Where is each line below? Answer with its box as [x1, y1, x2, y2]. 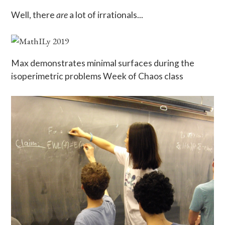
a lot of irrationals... [68, 9, 144, 20]
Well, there [11, 9, 57, 20]
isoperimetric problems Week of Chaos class [11, 70, 184, 81]
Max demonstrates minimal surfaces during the [11, 57, 195, 68]
